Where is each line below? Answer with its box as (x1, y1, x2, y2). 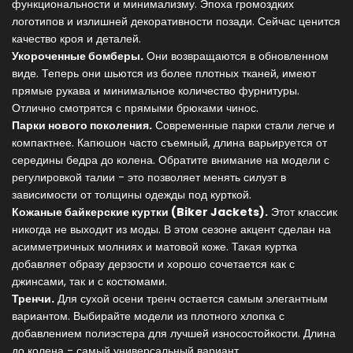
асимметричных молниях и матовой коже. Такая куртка (12, 239, 297, 255)
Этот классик (268, 204, 337, 221)
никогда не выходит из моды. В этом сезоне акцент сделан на (12, 221, 331, 238)
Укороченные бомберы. (12, 48, 143, 65)
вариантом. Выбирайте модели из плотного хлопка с (12, 308, 284, 325)
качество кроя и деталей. (12, 31, 141, 47)
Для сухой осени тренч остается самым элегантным (54, 291, 328, 307)
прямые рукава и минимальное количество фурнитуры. (12, 83, 299, 99)
